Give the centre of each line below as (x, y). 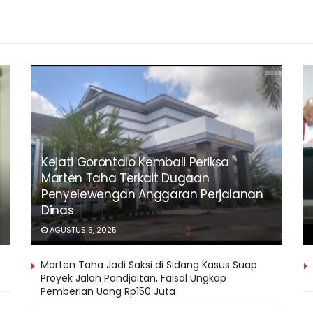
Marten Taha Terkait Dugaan (125, 179)
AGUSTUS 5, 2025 (82, 230)
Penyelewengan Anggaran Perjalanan (152, 195)
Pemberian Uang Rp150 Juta (108, 292)
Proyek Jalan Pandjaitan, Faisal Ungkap (133, 278)
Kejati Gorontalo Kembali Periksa (136, 162)
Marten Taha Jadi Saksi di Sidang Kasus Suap (149, 265)
